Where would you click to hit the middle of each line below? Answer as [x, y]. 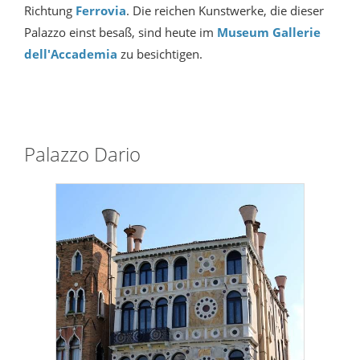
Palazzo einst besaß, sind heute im [121, 33]
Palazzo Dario [82, 154]
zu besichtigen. [160, 54]
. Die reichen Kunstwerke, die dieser [225, 11]
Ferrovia [101, 11]
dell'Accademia [71, 54]
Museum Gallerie [269, 33]
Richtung [50, 11]
